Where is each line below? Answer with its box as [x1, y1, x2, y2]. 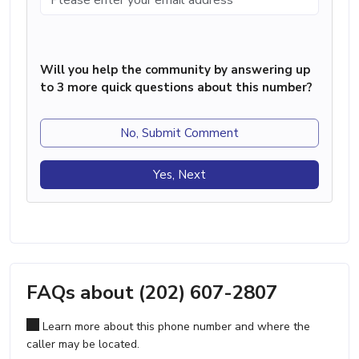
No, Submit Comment [120, 124, 239, 141]
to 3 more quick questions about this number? [40, 79, 313, 95]
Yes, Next [153, 166, 206, 183]
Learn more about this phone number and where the [39, 318, 310, 334]
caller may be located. [26, 336, 139, 352]
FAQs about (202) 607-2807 [26, 279, 277, 305]
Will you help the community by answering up [40, 61, 310, 78]
